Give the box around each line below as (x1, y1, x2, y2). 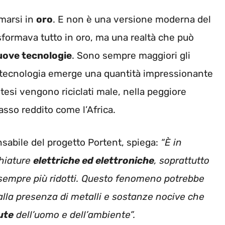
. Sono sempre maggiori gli (72, 50, 190, 62)
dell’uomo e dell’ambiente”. (14, 208, 136, 220)
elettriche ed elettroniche (33, 154, 154, 166)
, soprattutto (154, 154, 209, 166)
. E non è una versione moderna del (53, 14, 211, 26)
